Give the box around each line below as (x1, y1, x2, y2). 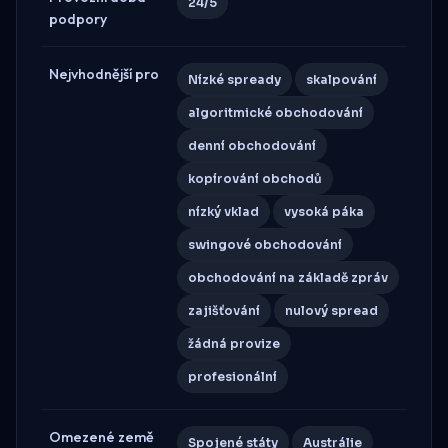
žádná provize (188, 335, 280, 351)
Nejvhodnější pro (49, 64, 159, 83)
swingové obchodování (188, 236, 342, 252)
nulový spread (285, 302, 378, 318)
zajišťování (188, 302, 260, 318)
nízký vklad (188, 203, 259, 219)
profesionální (188, 368, 277, 384)
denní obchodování (188, 137, 316, 153)
